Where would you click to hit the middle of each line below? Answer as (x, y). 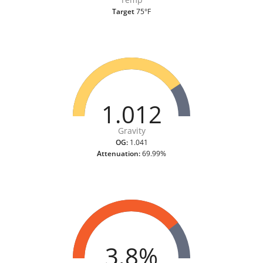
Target (123, 12)
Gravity (132, 131)
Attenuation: (119, 154)
